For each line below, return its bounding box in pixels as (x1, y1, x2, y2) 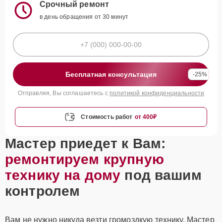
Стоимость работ (81, 113, 133, 120)
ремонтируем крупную (5, 152, 164, 167)
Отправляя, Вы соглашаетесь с (17, 90, 110, 97)
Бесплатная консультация (65, 70, 157, 78)
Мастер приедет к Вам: (5, 136, 166, 151)
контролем (5, 183, 80, 199)
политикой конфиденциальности (110, 90, 205, 97)
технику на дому (5, 167, 121, 183)
